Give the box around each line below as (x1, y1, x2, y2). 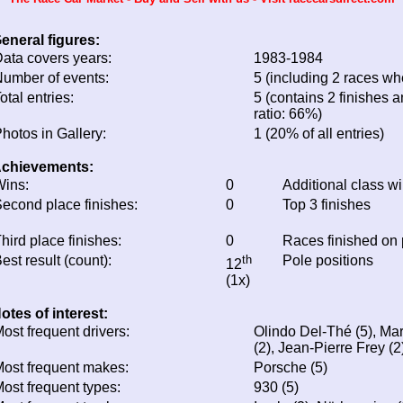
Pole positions (282, 252, 373, 268)
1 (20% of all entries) (254, 125, 384, 141)
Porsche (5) (254, 359, 327, 375)
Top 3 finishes (282, 196, 371, 212)
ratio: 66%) (254, 105, 322, 121)
